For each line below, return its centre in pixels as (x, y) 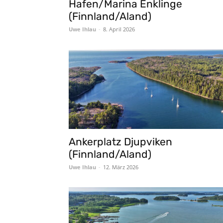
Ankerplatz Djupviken (120, 142)
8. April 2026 (119, 29)
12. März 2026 (121, 167)
